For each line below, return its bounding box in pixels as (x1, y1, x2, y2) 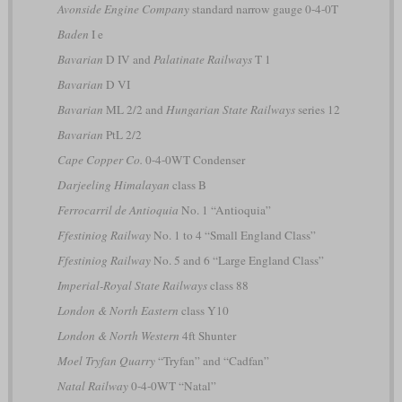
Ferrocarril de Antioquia (57, 201, 179, 218)
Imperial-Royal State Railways (57, 276, 207, 293)
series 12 (294, 100, 340, 118)
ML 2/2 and (102, 100, 166, 118)
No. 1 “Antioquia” (178, 201, 271, 218)
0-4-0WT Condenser (142, 151, 245, 168)
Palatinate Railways (153, 50, 252, 67)
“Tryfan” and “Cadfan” (154, 352, 269, 369)
